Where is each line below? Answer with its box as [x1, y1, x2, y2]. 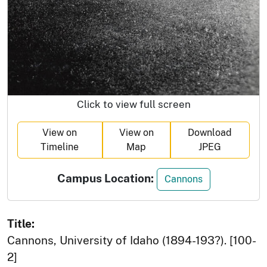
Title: [7, 216, 35, 230]
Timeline [41, 141, 79, 153]
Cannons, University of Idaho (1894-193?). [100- [7, 233, 256, 247]
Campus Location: [57, 171, 154, 185]
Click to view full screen [76, 98, 191, 110]
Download [188, 126, 232, 138]
